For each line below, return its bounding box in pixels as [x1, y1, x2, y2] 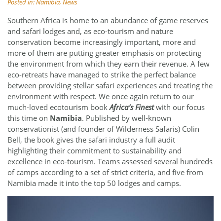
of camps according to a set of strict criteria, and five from [7, 167, 203, 177]
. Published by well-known [82, 112, 171, 123]
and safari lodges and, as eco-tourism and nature [7, 26, 173, 36]
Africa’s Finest [110, 102, 154, 112]
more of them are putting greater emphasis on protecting [7, 47, 201, 58]
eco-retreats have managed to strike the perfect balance [7, 69, 196, 79]
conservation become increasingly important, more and [7, 37, 196, 47]
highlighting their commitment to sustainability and [7, 145, 182, 155]
